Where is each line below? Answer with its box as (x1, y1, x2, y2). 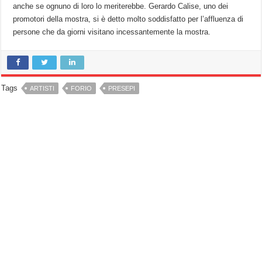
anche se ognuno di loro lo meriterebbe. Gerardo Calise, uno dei (13, 2, 229, 11)
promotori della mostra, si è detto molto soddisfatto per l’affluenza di (13, 15, 244, 24)
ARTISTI (30, 85, 55, 92)
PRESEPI (108, 85, 136, 92)
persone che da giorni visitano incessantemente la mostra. (13, 27, 211, 37)
